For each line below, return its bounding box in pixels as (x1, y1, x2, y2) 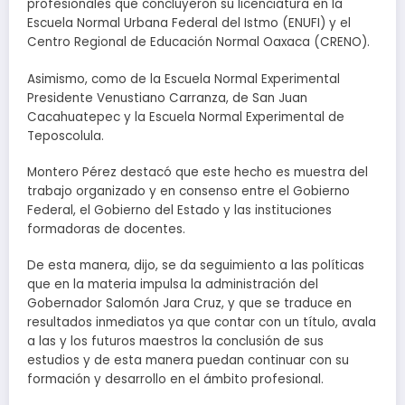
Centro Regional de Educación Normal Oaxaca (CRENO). (27, 33, 370, 52)
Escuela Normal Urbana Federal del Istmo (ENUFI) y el (27, 14, 351, 33)
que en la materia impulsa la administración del (27, 276, 318, 294)
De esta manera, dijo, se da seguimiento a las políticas (27, 257, 364, 275)
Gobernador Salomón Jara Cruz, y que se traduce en (27, 295, 352, 313)
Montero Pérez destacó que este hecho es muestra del (27, 163, 368, 181)
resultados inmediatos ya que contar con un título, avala (27, 314, 376, 332)
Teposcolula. (27, 127, 104, 145)
